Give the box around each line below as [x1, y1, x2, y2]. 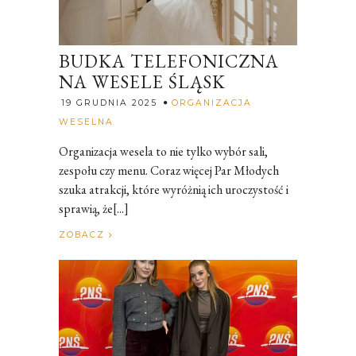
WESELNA [59, 116, 114, 127]
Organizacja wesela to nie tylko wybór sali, [59, 142, 268, 160]
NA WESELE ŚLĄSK [59, 69, 226, 94]
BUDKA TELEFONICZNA [59, 48, 279, 73]
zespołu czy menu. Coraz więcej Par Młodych [59, 161, 279, 179]
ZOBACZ [59, 229, 109, 240]
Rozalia [115, 110, 152, 128]
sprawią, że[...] [59, 199, 129, 217]
